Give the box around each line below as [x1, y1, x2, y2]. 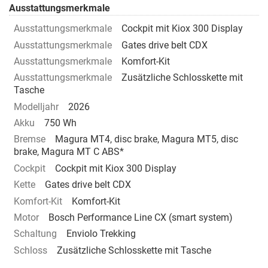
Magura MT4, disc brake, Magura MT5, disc [55, 133, 238, 145]
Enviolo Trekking [66, 228, 136, 240]
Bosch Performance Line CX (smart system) [48, 211, 233, 223]
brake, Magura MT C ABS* [14, 146, 124, 158]
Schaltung [14, 228, 57, 240]
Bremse [14, 133, 45, 145]
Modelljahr [14, 100, 59, 112]
